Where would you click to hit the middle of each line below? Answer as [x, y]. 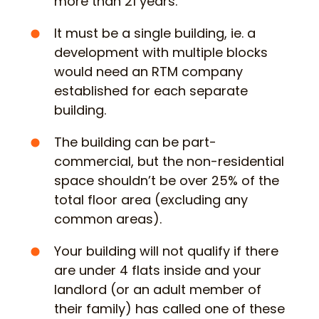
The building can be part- [135, 142]
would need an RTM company [148, 72]
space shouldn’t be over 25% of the [167, 181]
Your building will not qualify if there [166, 251]
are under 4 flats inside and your [158, 271]
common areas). [108, 219]
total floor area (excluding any [151, 200]
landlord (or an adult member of [158, 290]
